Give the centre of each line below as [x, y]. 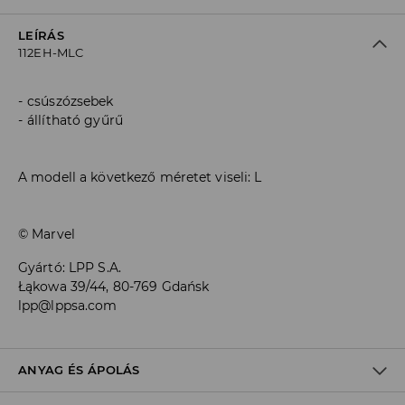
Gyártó [40, 268]
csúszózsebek [71, 102]
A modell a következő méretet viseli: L [140, 178]
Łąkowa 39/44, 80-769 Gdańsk [114, 287]
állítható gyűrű [75, 121]
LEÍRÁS [41, 36]
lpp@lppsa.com [68, 306]
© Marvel [47, 235]
